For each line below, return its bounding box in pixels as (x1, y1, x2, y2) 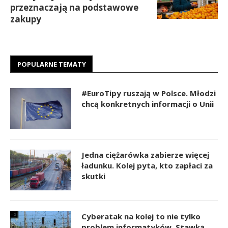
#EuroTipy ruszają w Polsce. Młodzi (81, 88, 216, 98)
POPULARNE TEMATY (17, 59, 86, 69)
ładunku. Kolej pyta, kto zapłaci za (81, 160, 213, 170)
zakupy (10, 13, 41, 25)
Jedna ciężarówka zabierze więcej (81, 149, 209, 160)
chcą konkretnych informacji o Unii (81, 98, 214, 109)
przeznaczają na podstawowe (10, 1, 138, 13)
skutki (81, 170, 105, 181)
